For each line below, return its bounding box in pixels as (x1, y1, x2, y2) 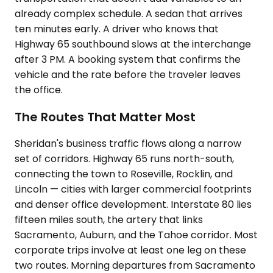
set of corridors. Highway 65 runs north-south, (15, 152, 234, 166)
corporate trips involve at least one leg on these (15, 243, 246, 258)
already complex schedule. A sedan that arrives (15, 7, 243, 21)
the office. (15, 83, 63, 97)
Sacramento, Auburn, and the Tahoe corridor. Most (15, 228, 258, 243)
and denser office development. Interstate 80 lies (15, 197, 252, 212)
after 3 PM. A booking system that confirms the (15, 52, 241, 66)
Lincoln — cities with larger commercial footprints (15, 182, 252, 197)
